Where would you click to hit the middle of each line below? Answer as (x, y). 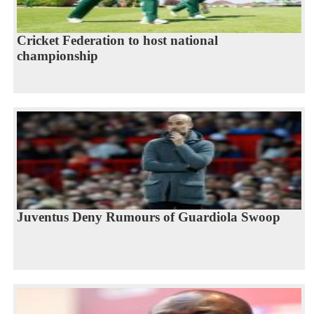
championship (57, 55)
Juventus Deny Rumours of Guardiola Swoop (148, 217)
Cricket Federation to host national (117, 40)
